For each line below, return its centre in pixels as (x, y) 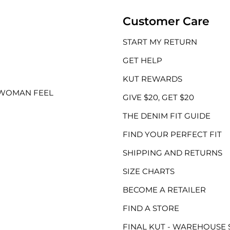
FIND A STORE (151, 208)
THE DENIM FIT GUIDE (167, 116)
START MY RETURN (160, 42)
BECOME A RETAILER (164, 190)
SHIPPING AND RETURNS (172, 153)
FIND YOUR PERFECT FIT (172, 134)
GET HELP (142, 60)
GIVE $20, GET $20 (158, 97)
